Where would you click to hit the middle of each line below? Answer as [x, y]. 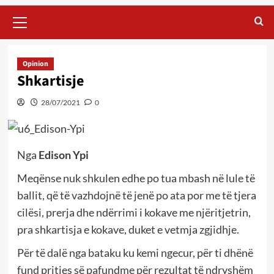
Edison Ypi [63, 154]
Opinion [35, 64]
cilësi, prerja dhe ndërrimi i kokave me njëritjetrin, [134, 212]
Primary [36, 11]
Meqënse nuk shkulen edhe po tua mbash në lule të [136, 178]
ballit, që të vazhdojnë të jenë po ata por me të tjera [136, 195]
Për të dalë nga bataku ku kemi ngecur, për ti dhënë [135, 252]
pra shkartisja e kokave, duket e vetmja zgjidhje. [128, 229]
